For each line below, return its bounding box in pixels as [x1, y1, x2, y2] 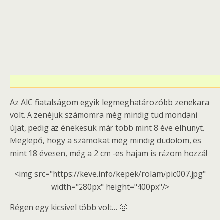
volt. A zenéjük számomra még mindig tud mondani [10, 110, 197, 120]
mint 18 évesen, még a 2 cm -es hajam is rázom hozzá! [10, 148, 207, 159]
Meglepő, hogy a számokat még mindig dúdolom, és [10, 135, 201, 146]
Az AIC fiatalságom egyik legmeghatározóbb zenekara [10, 97, 209, 108]
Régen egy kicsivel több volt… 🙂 [10, 202, 127, 213]
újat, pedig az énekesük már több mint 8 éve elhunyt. [10, 122, 204, 133]
